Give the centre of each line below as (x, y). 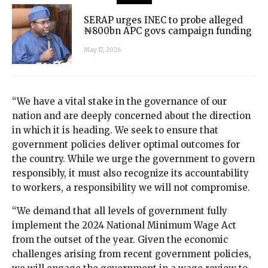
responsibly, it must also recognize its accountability (130, 173)
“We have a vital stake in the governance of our (119, 102)
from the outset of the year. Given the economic (120, 240)
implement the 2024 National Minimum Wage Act (124, 226)
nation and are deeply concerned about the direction (131, 116)
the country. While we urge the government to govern (133, 159)
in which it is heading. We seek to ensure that (115, 130)
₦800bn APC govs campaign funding (168, 31)
